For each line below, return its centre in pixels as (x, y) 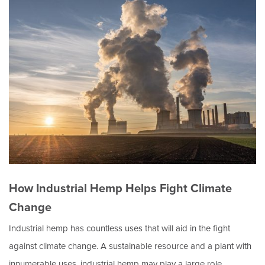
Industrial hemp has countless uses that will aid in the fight (119, 229)
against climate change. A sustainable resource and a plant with (130, 246)
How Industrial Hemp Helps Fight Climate (120, 188)
